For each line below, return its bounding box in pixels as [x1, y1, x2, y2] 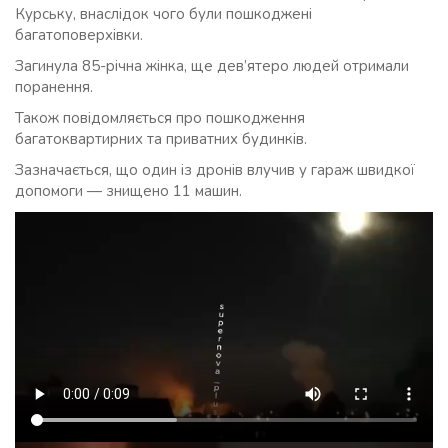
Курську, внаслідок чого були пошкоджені [15, 4, 312, 24]
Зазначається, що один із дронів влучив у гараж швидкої [15, 160, 415, 180]
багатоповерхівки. [15, 25, 143, 45]
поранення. [15, 77, 93, 97]
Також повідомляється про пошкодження [15, 108, 305, 128]
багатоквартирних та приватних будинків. [15, 129, 307, 149]
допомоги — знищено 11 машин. [15, 181, 242, 201]
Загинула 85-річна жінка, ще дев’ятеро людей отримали [15, 56, 409, 76]
